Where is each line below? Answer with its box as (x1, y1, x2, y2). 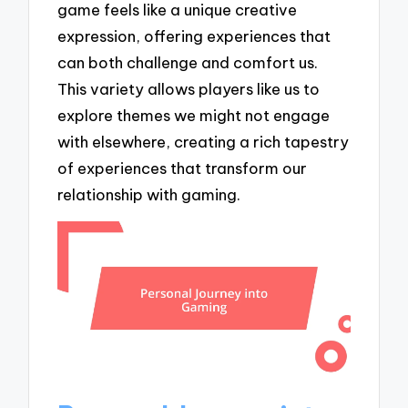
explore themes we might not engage (57, 105, 331, 125)
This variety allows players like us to (57, 78, 321, 98)
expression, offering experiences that (57, 25, 331, 46)
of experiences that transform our (57, 158, 308, 178)
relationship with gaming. (57, 184, 241, 204)
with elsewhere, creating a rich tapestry (57, 131, 350, 151)
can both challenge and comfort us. (57, 52, 319, 72)
